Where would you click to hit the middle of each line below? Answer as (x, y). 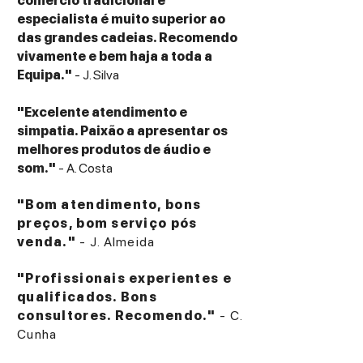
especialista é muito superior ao (121, 19)
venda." (47, 241)
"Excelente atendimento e (102, 112)
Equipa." (46, 75)
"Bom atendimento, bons (109, 204)
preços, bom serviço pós (107, 223)
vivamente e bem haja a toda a (115, 56)
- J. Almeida (115, 241)
